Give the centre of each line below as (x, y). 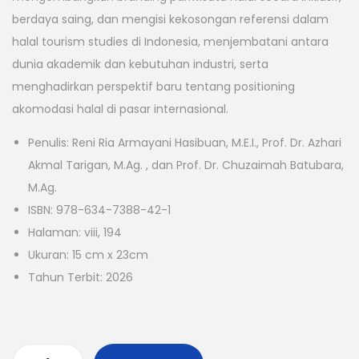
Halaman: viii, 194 (75, 233)
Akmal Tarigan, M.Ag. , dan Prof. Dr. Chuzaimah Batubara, (186, 165)
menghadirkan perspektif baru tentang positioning (153, 87)
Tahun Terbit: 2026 (81, 278)
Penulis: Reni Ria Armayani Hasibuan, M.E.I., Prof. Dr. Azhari (185, 143)
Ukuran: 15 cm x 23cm (88, 255)
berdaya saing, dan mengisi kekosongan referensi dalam (170, 20)
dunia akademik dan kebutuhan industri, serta (140, 65)
